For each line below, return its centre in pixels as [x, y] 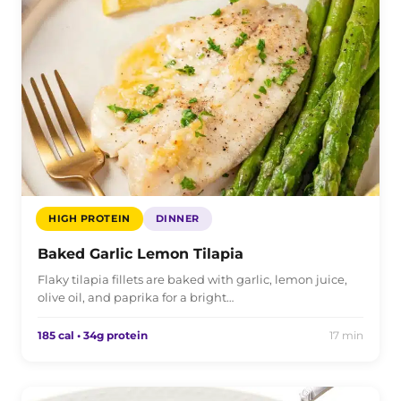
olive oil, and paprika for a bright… [136, 297]
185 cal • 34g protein [93, 335]
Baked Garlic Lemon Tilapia [141, 253]
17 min [346, 335]
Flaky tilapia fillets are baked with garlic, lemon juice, [192, 279]
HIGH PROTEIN [90, 218]
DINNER [177, 218]
